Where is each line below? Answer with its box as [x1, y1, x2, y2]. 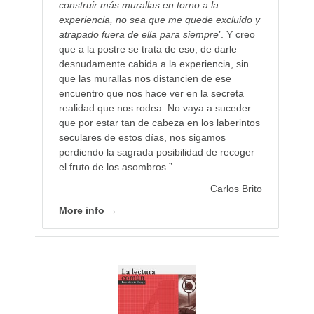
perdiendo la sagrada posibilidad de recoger [58, 146, 254, 158]
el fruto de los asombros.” [58, 161, 172, 173]
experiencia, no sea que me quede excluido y [58, 14, 260, 26]
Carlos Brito [210, 183, 263, 195]
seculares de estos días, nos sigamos [58, 132, 226, 144]
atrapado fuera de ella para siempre [58, 29, 219, 41]
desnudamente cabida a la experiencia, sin [58, 58, 249, 70]
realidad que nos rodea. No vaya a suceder [58, 102, 251, 114]
